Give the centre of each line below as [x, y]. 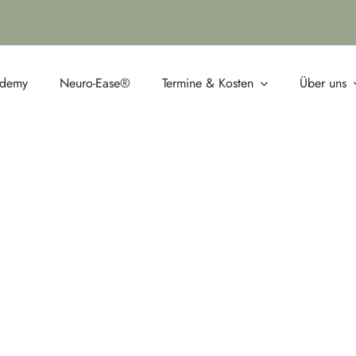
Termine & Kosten [208, 83]
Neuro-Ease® [95, 83]
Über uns [323, 83]
